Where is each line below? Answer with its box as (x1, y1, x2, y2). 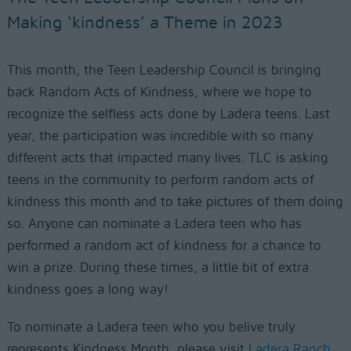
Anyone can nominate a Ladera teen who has (27, 217, 302, 230)
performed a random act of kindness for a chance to (6, 239, 321, 252)
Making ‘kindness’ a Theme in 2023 (6, 15, 283, 31)
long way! (107, 283, 168, 296)
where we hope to (201, 85, 312, 99)
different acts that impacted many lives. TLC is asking (6, 151, 328, 165)
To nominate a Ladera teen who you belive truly (6, 320, 295, 334)
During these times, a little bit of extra (79, 261, 309, 274)
